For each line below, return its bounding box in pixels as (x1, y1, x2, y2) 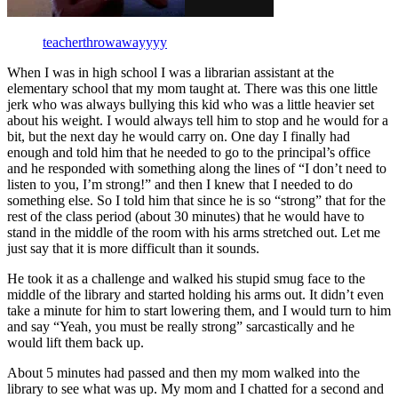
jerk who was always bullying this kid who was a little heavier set (7, 96, 374, 112)
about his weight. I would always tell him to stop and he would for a (7, 112, 388, 128)
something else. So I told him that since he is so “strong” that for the (7, 192, 386, 208)
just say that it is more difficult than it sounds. (7, 240, 259, 256)
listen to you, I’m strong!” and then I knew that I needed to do (7, 176, 353, 192)
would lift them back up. (7, 334, 144, 350)
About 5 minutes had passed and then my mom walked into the (7, 364, 360, 380)
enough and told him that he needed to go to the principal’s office (7, 144, 370, 160)
